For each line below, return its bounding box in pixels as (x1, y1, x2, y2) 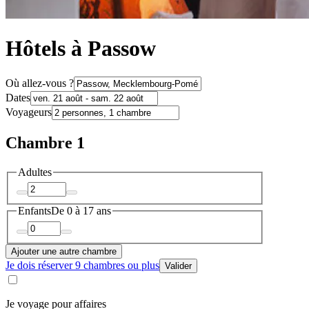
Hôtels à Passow (6, 36, 156, 61)
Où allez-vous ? (6, 77, 74, 89)
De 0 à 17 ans (51, 205, 111, 217)
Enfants (18, 205, 51, 217)
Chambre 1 (6, 133, 85, 152)
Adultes (18, 166, 52, 178)
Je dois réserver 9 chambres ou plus (6, 259, 159, 271)
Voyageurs (6, 106, 52, 118)
